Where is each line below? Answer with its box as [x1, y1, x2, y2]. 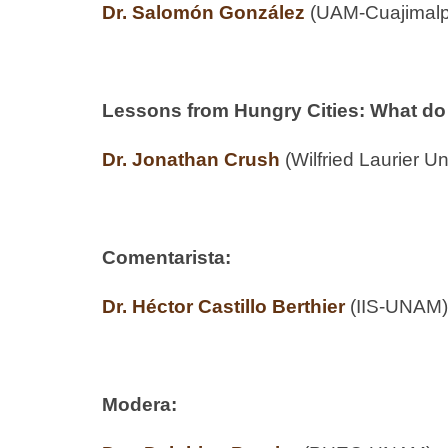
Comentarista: [102, 246, 231, 268]
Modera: [102, 393, 177, 415]
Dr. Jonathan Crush [102, 148, 280, 170]
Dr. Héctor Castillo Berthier [102, 295, 345, 317]
